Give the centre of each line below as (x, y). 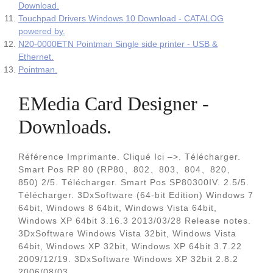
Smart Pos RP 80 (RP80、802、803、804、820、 (127, 169)
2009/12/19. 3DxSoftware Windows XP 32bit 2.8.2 (128, 259)
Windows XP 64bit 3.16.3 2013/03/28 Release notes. (135, 221)
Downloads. (65, 127)
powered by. (42, 31)
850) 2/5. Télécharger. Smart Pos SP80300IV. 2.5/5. (134, 182)
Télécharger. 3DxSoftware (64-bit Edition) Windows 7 (136, 195)
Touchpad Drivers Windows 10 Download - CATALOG (121, 18)
